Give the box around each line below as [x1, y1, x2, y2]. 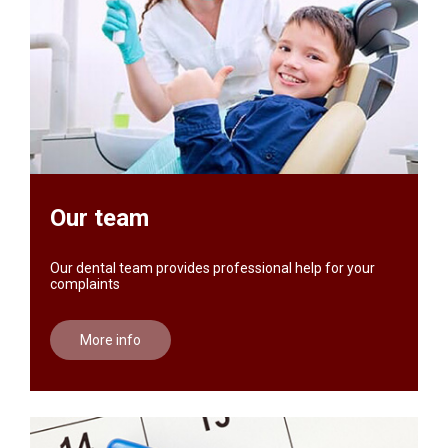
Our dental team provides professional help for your [49, 260, 375, 277]
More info [79, 332, 141, 349]
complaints [49, 276, 120, 293]
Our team [49, 204, 149, 233]
